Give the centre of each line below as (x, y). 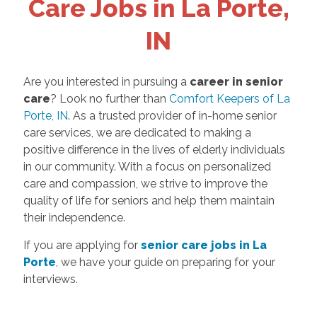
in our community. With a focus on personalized (147, 167)
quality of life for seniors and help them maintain (149, 201)
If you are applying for (82, 246)
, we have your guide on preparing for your (165, 263)
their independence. (74, 218)
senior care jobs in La (203, 246)
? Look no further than (109, 99)
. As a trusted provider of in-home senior (172, 116)
